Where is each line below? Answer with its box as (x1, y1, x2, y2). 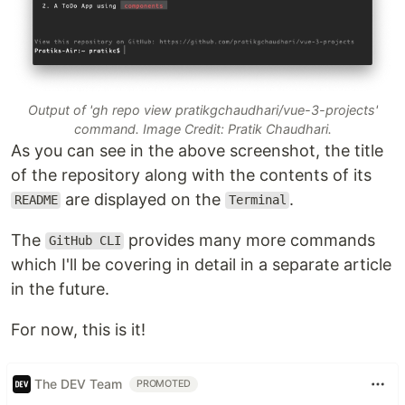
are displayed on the (61, 189, 226, 209)
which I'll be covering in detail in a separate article (11, 254, 391, 274)
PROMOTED (137, 377, 192, 390)
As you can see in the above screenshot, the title (11, 140, 383, 160)
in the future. (11, 278, 109, 298)
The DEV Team (34, 376, 122, 392)
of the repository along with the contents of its (11, 165, 372, 184)
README (14, 193, 58, 208)
